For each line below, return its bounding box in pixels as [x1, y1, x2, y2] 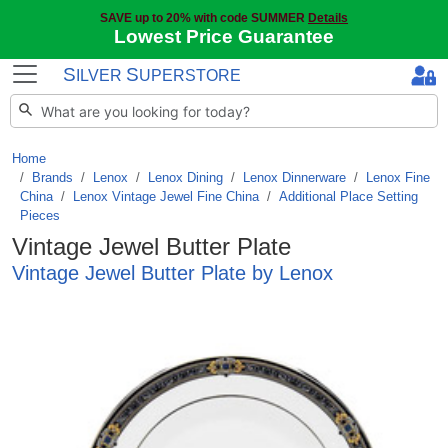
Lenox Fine [366, 170, 430, 185]
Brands [32, 170, 73, 185]
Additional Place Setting [279, 189, 418, 204]
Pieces [20, 208, 60, 223]
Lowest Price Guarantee [114, 26, 334, 47]
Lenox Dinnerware [243, 170, 346, 185]
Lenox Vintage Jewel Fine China [73, 189, 259, 204]
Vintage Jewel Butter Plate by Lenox [12, 262, 333, 284]
